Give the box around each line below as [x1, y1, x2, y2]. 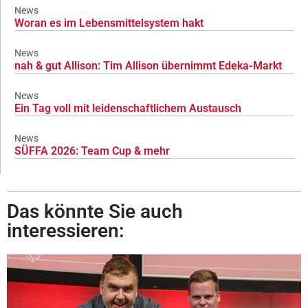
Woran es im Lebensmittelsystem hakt [14, 16, 203, 30]
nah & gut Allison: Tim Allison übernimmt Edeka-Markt [14, 58, 282, 72]
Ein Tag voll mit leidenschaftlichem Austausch [14, 101, 241, 115]
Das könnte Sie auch [7, 199, 183, 223]
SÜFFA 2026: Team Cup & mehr [14, 144, 170, 157]
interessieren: [7, 219, 124, 242]
